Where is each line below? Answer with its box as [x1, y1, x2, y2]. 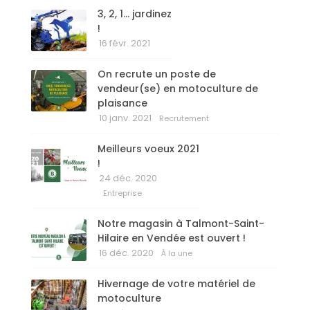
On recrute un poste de [98, 67, 216, 82]
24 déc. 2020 [99, 172, 157, 185]
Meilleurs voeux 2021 [98, 142, 199, 156]
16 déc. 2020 [99, 246, 154, 260]
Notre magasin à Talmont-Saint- [98, 217, 264, 231]
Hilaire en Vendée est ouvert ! [98, 231, 246, 246]
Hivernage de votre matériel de [98, 277, 255, 291]
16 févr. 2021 [99, 37, 150, 51]
